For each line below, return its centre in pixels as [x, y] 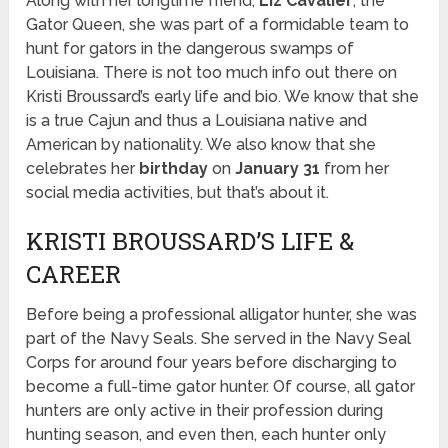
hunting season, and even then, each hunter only [206, 435]
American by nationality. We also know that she [201, 145]
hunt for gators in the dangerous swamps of [190, 49]
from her [355, 169]
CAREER [74, 274]
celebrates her [83, 169]
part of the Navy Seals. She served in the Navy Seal [219, 339]
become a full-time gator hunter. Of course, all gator [221, 387]
